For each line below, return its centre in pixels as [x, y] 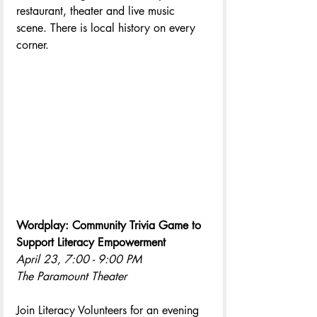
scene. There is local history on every [108, 28]
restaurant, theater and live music [97, 11]
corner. [33, 45]
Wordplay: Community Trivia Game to [110, 226]
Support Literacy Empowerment [93, 243]
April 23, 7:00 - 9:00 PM [79, 260]
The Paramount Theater [71, 277]
